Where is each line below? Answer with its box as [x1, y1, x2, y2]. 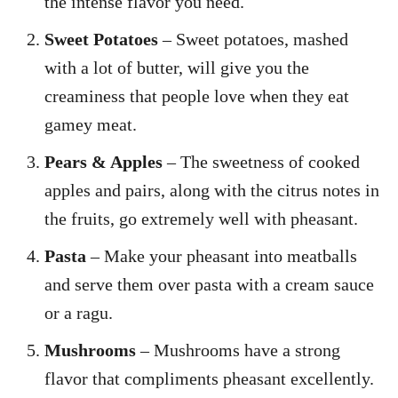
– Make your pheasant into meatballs [91, 245, 357, 266]
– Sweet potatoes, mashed [158, 28, 348, 49]
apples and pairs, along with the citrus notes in [44, 179, 379, 200]
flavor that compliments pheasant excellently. [44, 368, 374, 388]
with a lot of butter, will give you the [44, 57, 309, 77]
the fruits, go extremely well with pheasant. [44, 208, 358, 228]
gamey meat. [44, 114, 137, 134]
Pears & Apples [44, 151, 163, 171]
